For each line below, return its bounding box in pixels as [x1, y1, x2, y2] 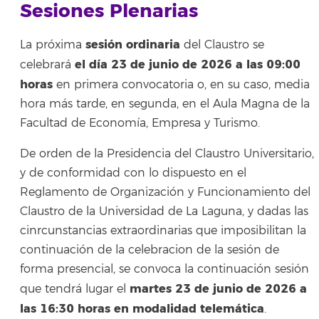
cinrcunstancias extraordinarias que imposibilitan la [20, 224, 306, 239]
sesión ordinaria [85, 37, 180, 53]
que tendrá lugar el [20, 282, 130, 297]
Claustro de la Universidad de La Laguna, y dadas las [20, 204, 308, 219]
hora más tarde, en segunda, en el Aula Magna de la [20, 97, 310, 112]
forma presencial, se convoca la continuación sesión [20, 262, 309, 277]
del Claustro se [180, 38, 264, 53]
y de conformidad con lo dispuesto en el [20, 166, 246, 181]
